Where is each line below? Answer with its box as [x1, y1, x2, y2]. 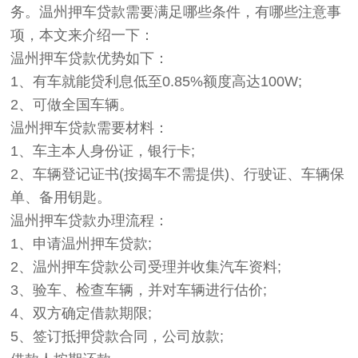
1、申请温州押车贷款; [10, 236, 153, 253]
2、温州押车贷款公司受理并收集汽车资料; [10, 259, 282, 276]
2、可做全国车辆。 [10, 97, 134, 113]
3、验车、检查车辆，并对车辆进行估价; [10, 282, 268, 299]
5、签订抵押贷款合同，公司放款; [10, 328, 225, 345]
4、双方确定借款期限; [10, 305, 153, 322]
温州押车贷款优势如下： [10, 50, 169, 67]
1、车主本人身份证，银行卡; [10, 143, 196, 160]
